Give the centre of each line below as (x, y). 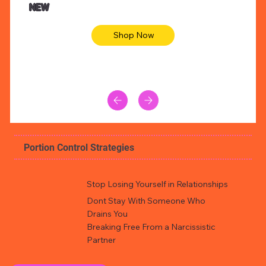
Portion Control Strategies (79, 148)
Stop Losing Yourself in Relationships (158, 184)
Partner (102, 240)
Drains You (107, 213)
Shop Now (134, 35)
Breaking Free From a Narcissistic (151, 227)
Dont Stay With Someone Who (146, 200)
